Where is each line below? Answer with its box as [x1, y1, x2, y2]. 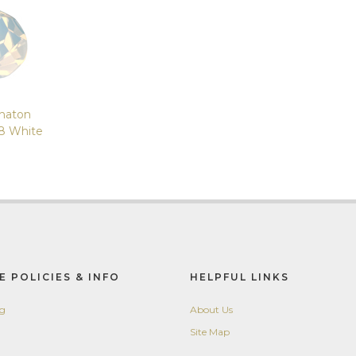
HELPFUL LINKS [190, 271, 289, 283]
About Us [190, 304, 233, 315]
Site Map [190, 326, 230, 338]
